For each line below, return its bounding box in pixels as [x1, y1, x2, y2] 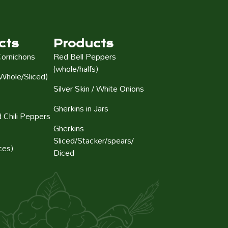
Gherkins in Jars [53, 100, 109, 117]
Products [53, 37, 114, 50]
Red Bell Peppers [53, 48, 117, 65]
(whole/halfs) [53, 61, 99, 77]
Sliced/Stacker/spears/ [53, 132, 134, 149]
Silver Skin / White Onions [53, 80, 145, 97]
